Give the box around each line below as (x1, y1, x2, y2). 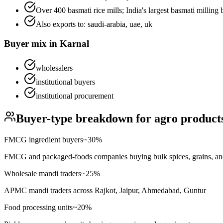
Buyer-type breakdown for (16, 111, 154, 125)
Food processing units (4, 203, 73, 212)
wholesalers (36, 63, 73, 72)
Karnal (60, 38, 89, 49)
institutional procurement (36, 91, 113, 100)
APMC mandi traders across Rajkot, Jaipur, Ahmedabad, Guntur (4, 186, 206, 195)
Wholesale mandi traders (4, 169, 81, 178)
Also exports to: (36, 20, 88, 29)
